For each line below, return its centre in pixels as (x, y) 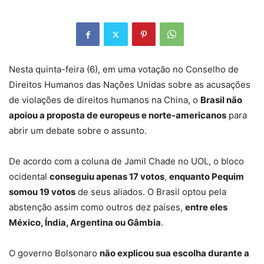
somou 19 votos (42, 192)
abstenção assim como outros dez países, (97, 207)
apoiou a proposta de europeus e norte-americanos (118, 115)
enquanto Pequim (207, 177)
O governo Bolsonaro (54, 253)
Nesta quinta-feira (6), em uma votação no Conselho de (124, 70)
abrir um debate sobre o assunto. (78, 131)
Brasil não (221, 100)
